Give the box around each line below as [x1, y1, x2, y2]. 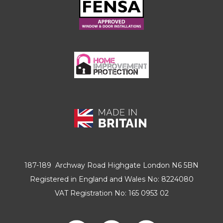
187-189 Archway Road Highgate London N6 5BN [24, 160, 199, 170]
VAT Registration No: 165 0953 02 [54, 188, 169, 198]
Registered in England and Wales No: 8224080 [29, 174, 194, 184]
